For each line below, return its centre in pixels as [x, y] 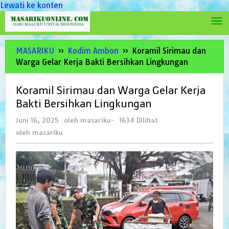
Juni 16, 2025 [37, 120]
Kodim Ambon [93, 51]
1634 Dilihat [139, 120]
